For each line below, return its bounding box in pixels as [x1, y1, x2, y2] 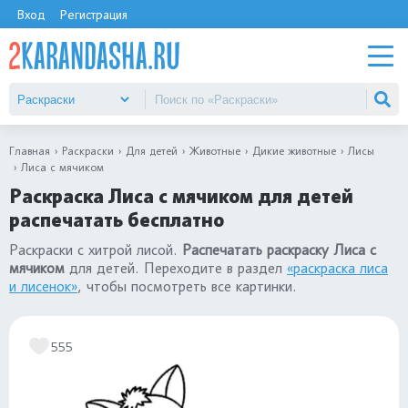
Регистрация [59, 6, 127, 22]
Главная [9, 144, 50, 158]
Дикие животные [252, 144, 336, 158]
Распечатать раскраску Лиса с [182, 241, 376, 259]
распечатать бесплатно [9, 208, 224, 232]
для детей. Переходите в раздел [65, 260, 287, 277]
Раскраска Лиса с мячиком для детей [9, 184, 353, 209]
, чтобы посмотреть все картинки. [77, 278, 297, 295]
